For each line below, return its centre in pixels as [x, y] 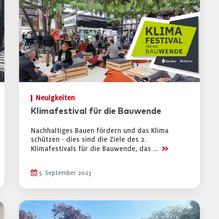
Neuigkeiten [55, 98]
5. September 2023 [64, 173]
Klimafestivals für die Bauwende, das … [95, 149]
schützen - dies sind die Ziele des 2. [88, 140]
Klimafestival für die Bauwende [96, 111]
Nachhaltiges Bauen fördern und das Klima [100, 131]
